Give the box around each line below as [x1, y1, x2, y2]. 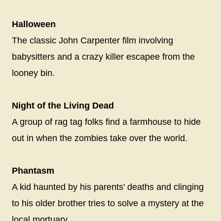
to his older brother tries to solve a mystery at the [12, 198, 204, 208]
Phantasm [12, 165, 54, 176]
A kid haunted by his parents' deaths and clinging [12, 182, 204, 192]
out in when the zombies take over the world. [12, 133, 190, 143]
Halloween [12, 19, 56, 29]
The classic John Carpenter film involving [12, 35, 173, 45]
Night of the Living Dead [12, 100, 114, 110]
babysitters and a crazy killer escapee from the [12, 51, 195, 62]
